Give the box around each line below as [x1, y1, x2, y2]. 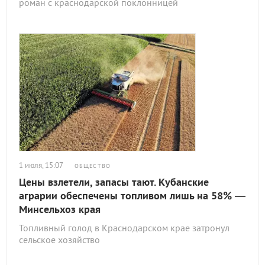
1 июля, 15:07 [19, 160, 63, 170]
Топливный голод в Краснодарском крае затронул [19, 222, 230, 234]
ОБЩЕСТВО [75, 162, 111, 170]
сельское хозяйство [19, 234, 100, 245]
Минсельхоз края [19, 202, 101, 216]
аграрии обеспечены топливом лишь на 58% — [19, 189, 245, 202]
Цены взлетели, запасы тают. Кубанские [19, 175, 209, 189]
